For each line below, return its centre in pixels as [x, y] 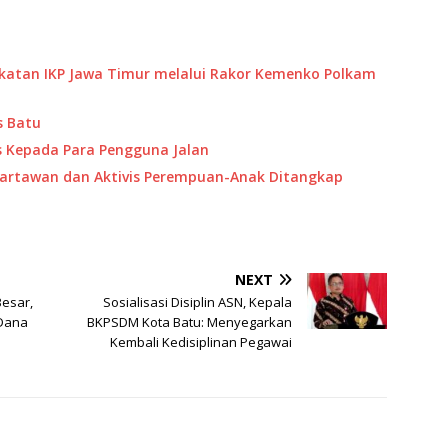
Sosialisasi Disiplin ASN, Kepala [198, 302]
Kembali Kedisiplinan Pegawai [201, 342]
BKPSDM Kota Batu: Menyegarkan [190, 322]
